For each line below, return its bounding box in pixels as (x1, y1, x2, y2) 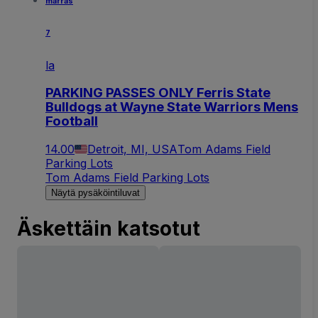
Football (45, 113, 98, 130)
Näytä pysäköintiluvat (51, 187, 140, 198)
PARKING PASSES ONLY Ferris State (45, 84, 270, 102)
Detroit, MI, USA (87, 141, 177, 156)
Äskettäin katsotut (17, 216, 200, 241)
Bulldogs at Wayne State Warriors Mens (45, 99, 298, 116)
